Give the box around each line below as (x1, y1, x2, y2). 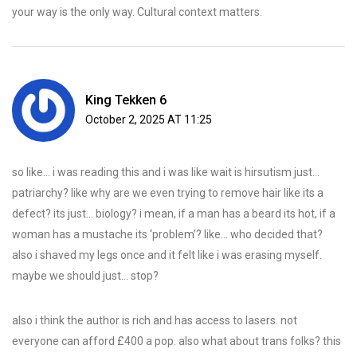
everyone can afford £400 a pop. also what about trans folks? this (12, 335, 341, 348)
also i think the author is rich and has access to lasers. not (12, 314, 297, 328)
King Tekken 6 (85, 92, 167, 108)
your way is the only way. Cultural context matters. (12, 6, 262, 19)
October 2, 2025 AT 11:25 (85, 113, 212, 127)
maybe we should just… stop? (12, 269, 159, 283)
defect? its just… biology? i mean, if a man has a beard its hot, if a (12, 207, 335, 221)
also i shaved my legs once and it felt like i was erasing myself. (12, 249, 322, 262)
